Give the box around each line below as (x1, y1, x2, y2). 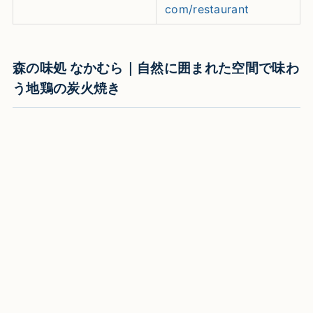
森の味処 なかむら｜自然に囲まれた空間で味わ (12, 60, 300, 76)
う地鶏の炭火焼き (12, 80, 121, 96)
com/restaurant (164, 2, 249, 17)
